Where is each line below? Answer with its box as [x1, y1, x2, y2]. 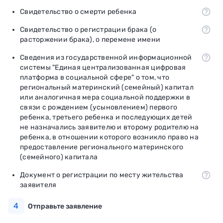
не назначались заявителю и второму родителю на [20, 122, 199, 131]
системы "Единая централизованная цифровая [20, 63, 186, 72]
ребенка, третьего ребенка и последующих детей [20, 112, 193, 121]
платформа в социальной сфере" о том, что [20, 73, 169, 82]
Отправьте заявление [28, 202, 102, 211]
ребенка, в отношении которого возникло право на [20, 132, 199, 141]
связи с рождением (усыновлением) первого [20, 103, 177, 111]
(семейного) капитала [20, 152, 98, 161]
